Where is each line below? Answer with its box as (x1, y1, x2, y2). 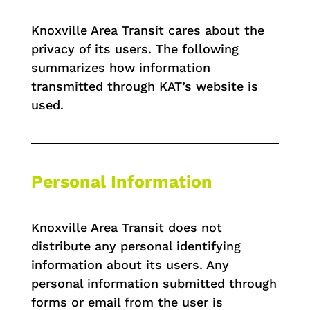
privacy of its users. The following (30, 41, 239, 56)
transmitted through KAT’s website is (30, 78, 258, 93)
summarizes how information (30, 60, 210, 75)
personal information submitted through (30, 275, 277, 291)
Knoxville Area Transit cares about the (30, 22, 264, 37)
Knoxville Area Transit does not (30, 219, 222, 235)
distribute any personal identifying (30, 238, 241, 253)
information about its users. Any (30, 257, 229, 272)
